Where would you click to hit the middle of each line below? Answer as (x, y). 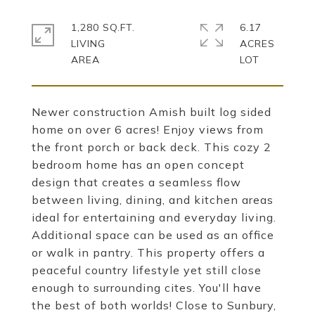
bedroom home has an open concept (138, 165)
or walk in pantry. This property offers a (148, 252)
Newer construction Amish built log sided (152, 112)
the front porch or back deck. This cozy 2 (152, 147)
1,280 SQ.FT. (103, 27)
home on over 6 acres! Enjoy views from (148, 129)
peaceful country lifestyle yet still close (147, 270)
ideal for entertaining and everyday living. (154, 217)
